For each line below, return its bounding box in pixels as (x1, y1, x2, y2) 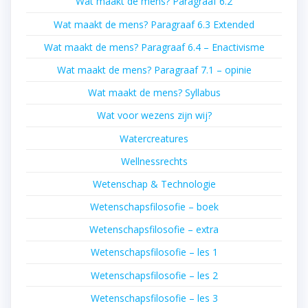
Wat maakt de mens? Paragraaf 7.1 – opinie (56, 63, 252, 76)
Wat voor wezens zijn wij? (96, 109, 212, 122)
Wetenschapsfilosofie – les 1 (90, 245, 218, 259)
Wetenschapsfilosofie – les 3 (90, 291, 218, 305)
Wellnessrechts (120, 154, 188, 168)
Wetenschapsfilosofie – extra (89, 223, 219, 236)
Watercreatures (120, 131, 188, 145)
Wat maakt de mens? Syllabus (87, 86, 221, 100)
